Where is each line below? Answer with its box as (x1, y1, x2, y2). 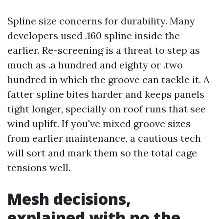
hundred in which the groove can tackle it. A (7, 73, 210, 86)
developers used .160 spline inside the (7, 29, 180, 42)
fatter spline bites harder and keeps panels (7, 88, 204, 100)
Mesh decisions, (7, 188, 131, 209)
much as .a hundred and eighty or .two (7, 59, 183, 71)
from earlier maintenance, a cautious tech (7, 132, 201, 144)
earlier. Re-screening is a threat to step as (7, 44, 200, 56)
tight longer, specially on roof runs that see (7, 103, 206, 115)
